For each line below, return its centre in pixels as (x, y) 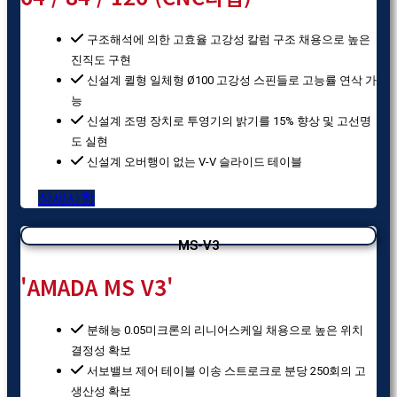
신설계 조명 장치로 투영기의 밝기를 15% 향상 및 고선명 (229, 121)
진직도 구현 (101, 59)
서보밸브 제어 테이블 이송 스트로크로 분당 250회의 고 (226, 370)
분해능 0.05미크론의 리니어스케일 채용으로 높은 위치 (225, 330)
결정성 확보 (101, 350)
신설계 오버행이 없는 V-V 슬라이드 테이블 (195, 161)
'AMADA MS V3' (97, 286)
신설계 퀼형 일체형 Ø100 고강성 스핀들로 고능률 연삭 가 (232, 80)
